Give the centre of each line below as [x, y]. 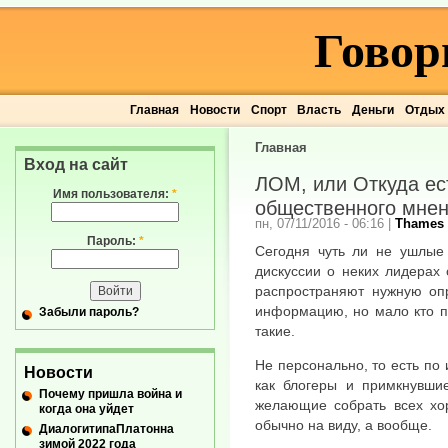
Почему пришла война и [110, 393]
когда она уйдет [86, 408]
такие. [275, 330]
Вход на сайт [76, 164]
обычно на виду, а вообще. [343, 425]
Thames [419, 223]
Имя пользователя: [112, 194]
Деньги [372, 110]
